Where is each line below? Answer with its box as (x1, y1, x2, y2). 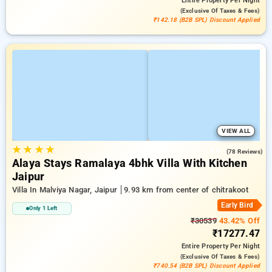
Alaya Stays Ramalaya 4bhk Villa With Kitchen (12, 157, 247, 169)
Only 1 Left (29, 205, 58, 211)
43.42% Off (216, 216, 260, 225)
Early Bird (221, 201, 253, 209)
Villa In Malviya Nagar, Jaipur (12, 185, 120, 194)
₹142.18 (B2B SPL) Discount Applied (153, 16, 260, 23)
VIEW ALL (222, 127, 250, 134)
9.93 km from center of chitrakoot (124, 185, 248, 194)
